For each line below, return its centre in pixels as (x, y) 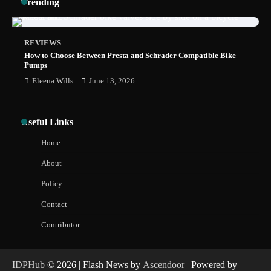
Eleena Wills (53, 81)
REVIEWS (43, 43)
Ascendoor (164, 264)
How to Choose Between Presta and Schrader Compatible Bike (130, 55)
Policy (52, 183)
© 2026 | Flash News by (94, 264)
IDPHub (28, 264)
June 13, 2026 (112, 81)
